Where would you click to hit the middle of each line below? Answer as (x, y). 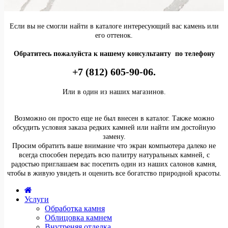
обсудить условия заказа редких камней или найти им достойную (114, 127)
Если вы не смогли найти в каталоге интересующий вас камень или (114, 26)
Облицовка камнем (78, 218)
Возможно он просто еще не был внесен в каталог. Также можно (114, 118)
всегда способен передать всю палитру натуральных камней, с (114, 155)
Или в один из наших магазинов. (114, 92)
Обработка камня (75, 208)
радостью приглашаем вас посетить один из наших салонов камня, (114, 164)
